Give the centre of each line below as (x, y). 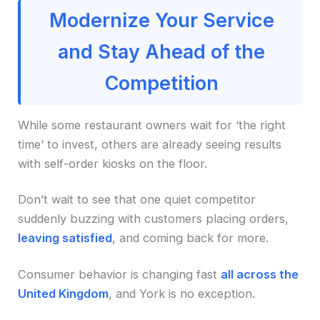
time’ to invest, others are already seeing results (150, 144)
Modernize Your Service (161, 20)
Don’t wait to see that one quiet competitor (137, 200)
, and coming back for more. (191, 238)
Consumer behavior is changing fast (120, 274)
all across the (260, 274)
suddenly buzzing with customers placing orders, (154, 219)
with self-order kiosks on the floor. (113, 163)
